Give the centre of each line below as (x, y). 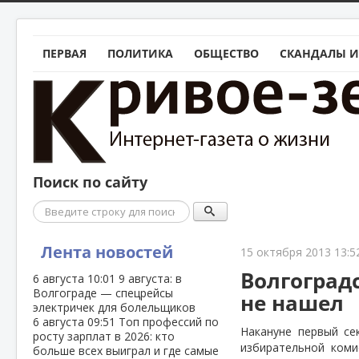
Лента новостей (107, 252)
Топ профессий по (169, 322)
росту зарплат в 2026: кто (104, 336)
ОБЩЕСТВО (226, 53)
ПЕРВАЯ (65, 53)
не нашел (292, 303)
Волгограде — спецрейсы (103, 293)
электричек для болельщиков (114, 307)
